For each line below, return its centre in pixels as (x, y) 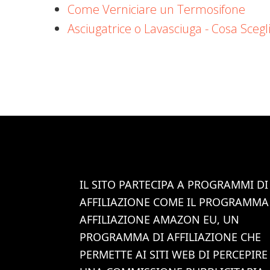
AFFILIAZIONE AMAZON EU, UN (159, 219)
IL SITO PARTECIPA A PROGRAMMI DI (174, 184)
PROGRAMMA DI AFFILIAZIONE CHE (170, 237)
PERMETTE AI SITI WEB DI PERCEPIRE (174, 254)
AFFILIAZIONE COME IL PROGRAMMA (174, 202)
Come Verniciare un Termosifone (156, 9)
